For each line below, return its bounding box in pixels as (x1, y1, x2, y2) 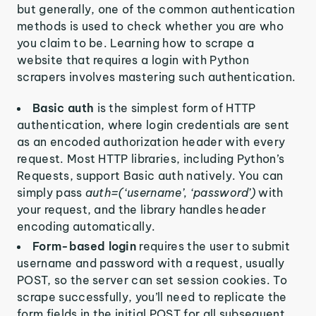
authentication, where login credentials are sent (17, 118, 290, 132)
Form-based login (32, 239, 140, 253)
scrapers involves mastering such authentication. (17, 70, 296, 84)
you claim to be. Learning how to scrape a (17, 36, 255, 50)
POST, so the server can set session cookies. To (17, 273, 288, 287)
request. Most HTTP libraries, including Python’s (17, 152, 285, 166)
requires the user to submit (139, 239, 291, 253)
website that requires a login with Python (17, 53, 250, 67)
